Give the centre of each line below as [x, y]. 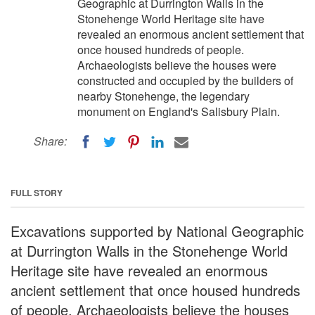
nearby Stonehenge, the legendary [163, 96]
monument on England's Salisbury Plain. [179, 111]
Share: [50, 141]
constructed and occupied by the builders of [185, 81]
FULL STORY [37, 192]
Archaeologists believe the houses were [177, 65]
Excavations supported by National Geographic [157, 231]
